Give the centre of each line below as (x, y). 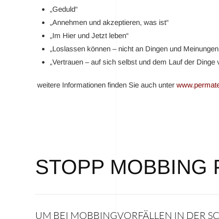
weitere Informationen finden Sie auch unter (106, 85)
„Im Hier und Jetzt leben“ (89, 35)
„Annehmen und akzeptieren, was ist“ (109, 22)
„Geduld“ (64, 9)
